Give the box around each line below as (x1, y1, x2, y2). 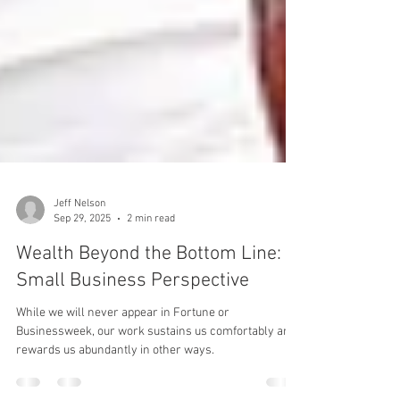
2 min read (127, 271, 175, 284)
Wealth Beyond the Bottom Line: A (16, 301, 297, 326)
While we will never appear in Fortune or (16, 364, 229, 380)
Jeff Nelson (54, 256, 105, 270)
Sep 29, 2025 (54, 271, 111, 284)
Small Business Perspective (16, 328, 249, 353)
